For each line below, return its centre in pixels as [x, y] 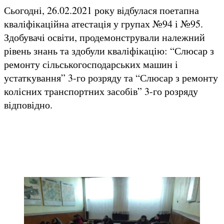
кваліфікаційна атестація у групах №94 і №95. [103, 23]
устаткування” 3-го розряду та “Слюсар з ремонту [111, 77]
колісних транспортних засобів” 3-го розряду [101, 91]
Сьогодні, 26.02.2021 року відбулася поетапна [101, 10]
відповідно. [28, 104]
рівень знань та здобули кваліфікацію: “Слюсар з [109, 50]
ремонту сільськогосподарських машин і [91, 64]
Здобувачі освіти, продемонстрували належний [104, 37]
